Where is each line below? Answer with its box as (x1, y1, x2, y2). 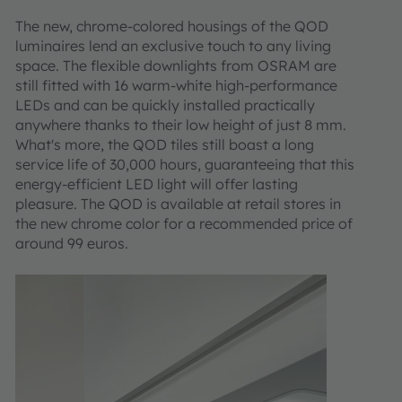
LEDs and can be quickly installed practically (15, 96, 315, 114)
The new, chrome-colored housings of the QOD (15, 17, 328, 35)
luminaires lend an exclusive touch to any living (15, 37, 331, 55)
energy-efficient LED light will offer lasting (15, 175, 298, 193)
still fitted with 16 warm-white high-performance (15, 76, 337, 94)
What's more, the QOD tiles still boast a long (15, 135, 314, 153)
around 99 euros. (15, 234, 128, 252)
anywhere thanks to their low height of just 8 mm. (15, 116, 346, 134)
